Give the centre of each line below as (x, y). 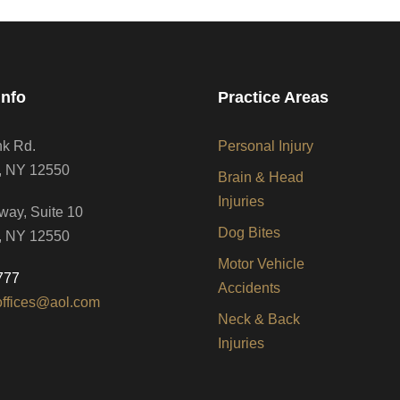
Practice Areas (273, 97)
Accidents (249, 288)
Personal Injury (266, 146)
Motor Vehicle (261, 264)
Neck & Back (259, 319)
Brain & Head (261, 177)
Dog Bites (249, 233)
